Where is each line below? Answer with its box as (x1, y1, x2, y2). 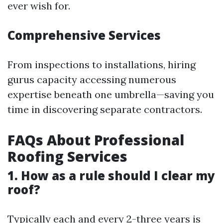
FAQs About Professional (7, 130, 184, 149)
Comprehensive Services (7, 26, 161, 43)
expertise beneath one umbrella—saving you (7, 88, 214, 101)
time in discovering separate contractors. (7, 103, 202, 115)
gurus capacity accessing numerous (7, 73, 176, 86)
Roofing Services (7, 146, 127, 166)
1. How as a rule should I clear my (7, 167, 215, 184)
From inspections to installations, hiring (7, 58, 196, 71)
